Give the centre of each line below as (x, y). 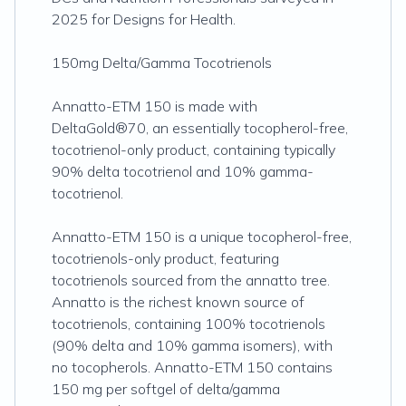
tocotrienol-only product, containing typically (193, 150)
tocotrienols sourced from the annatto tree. (191, 280)
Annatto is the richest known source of (178, 302)
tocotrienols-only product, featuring (165, 258)
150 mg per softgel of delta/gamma (166, 389)
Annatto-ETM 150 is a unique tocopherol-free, (202, 237)
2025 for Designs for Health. (144, 19)
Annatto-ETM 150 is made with (155, 106)
